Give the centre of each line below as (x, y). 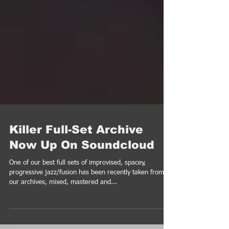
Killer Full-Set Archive (76, 154)
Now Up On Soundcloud (82, 169)
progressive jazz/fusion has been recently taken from (87, 197)
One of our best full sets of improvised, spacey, (77, 187)
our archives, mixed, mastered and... (63, 207)
